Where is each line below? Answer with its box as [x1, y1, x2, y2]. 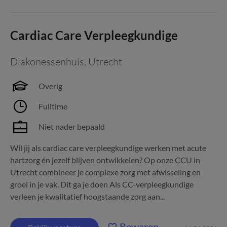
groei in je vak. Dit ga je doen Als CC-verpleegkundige [10, 179, 194, 189]
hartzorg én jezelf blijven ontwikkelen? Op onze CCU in [10, 155, 200, 165]
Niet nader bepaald [39, 122, 105, 131]
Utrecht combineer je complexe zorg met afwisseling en [10, 167, 201, 177]
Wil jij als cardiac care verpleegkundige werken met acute [10, 143, 206, 153]
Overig [39, 81, 62, 91]
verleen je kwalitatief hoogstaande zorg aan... [10, 192, 165, 201]
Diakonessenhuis [10, 55, 84, 68]
